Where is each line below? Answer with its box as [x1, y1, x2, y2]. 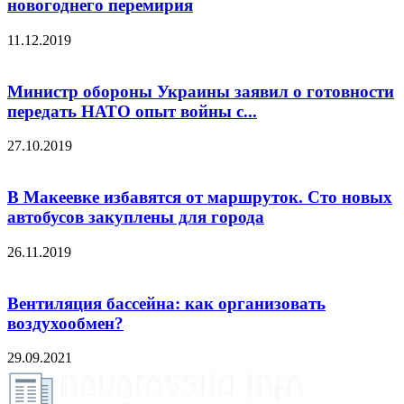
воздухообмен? [7, 313, 124, 333]
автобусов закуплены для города [7, 207, 264, 227]
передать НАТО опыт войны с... [7, 101, 257, 121]
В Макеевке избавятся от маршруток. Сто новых [7, 188, 392, 207]
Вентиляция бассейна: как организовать [7, 293, 326, 313]
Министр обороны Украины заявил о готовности [7, 81, 394, 101]
